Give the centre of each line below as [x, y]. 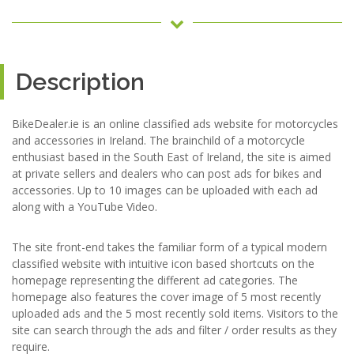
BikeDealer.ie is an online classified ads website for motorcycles [175, 124]
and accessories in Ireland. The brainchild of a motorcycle [158, 140]
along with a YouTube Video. [85, 207]
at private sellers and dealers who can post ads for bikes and [167, 173]
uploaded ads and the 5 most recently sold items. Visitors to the [175, 313]
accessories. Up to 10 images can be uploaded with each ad [165, 190]
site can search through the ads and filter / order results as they [174, 330]
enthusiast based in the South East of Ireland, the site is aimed [171, 157]
